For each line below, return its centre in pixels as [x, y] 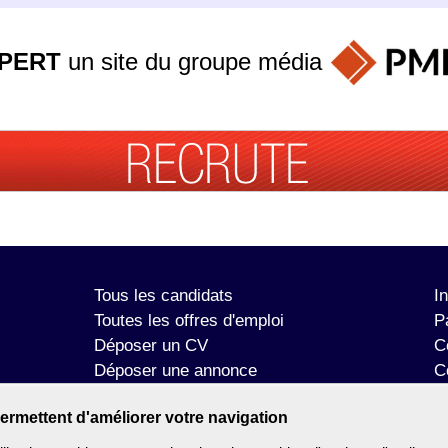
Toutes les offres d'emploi [189, 321]
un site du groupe [159, 61]
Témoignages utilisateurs [187, 396]
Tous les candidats [163, 296]
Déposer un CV [151, 346]
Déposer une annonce [175, 371]
